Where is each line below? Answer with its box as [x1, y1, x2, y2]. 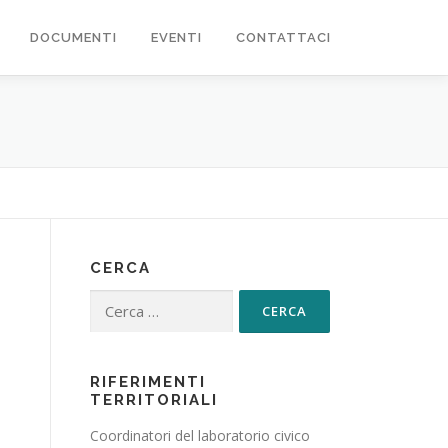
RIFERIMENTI [90, 373, 206, 391]
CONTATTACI [236, 30, 331, 45]
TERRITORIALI [90, 391, 218, 409]
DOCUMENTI [30, 30, 117, 45]
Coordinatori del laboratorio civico [90, 426, 310, 445]
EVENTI [151, 30, 202, 45]
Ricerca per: [90, 292, 176, 314]
